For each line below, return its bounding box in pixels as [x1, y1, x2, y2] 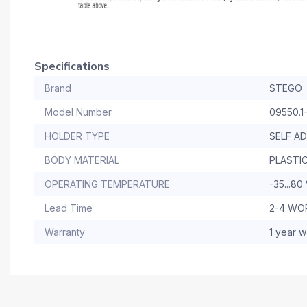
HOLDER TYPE [45, 130, 110, 143]
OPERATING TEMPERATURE [45, 178, 170, 191]
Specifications [34, 59, 110, 75]
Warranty [45, 226, 85, 238]
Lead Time [45, 202, 93, 214]
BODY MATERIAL [45, 154, 119, 167]
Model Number [45, 106, 112, 119]
